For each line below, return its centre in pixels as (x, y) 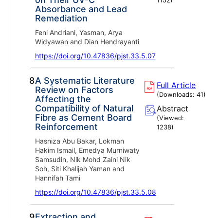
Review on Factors (74, 90)
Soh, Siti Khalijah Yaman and (80, 168)
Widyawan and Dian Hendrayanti (87, 41)
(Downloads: (177, 94)
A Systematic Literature (85, 80)
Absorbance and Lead (81, 9)
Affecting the (63, 99)
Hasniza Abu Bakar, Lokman (79, 141)
